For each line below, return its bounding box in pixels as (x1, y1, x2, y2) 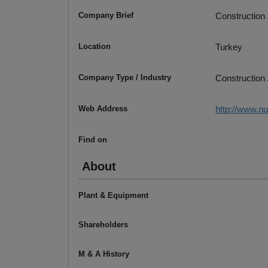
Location (78, 42, 111, 51)
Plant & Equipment (78, 191, 148, 200)
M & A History (78, 249, 129, 259)
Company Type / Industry (78, 73, 171, 83)
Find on (78, 135, 107, 145)
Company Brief (78, 11, 133, 20)
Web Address (78, 104, 127, 114)
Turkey (215, 42, 242, 53)
